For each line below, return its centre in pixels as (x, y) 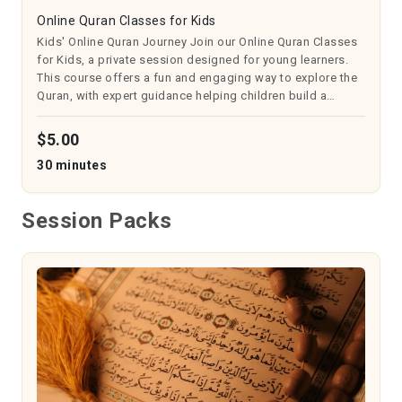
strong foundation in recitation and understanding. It (184, 114)
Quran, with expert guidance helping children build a (182, 96)
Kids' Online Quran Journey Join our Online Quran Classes (197, 42)
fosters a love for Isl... (98, 131)
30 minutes (72, 165)
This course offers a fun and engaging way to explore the (197, 78)
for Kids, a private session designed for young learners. (192, 60)
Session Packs (97, 221)
